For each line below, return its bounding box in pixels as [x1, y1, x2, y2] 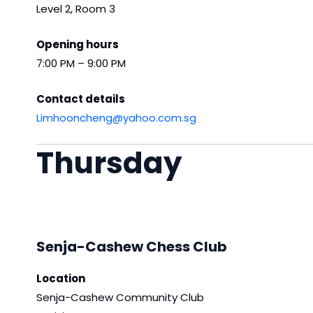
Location [36, 271, 85, 286]
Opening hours [36, 36, 119, 52]
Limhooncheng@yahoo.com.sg [36, 110, 196, 125]
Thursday [36, 142, 182, 184]
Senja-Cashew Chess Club [36, 237, 227, 257]
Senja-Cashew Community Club [36, 290, 204, 305]
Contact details [36, 91, 125, 106]
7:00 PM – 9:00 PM [36, 55, 126, 71]
